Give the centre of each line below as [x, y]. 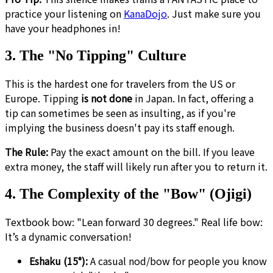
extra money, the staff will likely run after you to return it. [136, 167]
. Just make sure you [214, 14]
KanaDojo [145, 14]
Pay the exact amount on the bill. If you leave [151, 152]
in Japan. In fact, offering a [193, 98]
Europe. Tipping [43, 98]
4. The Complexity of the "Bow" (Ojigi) [128, 193]
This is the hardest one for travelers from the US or [120, 84]
